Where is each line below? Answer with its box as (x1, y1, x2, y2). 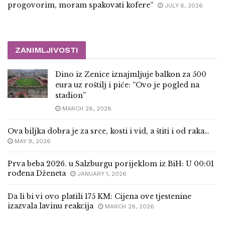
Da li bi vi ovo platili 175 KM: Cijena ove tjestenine (8, 192, 191, 201)
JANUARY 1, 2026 (75, 170, 127, 178)
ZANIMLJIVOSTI (15, 45, 78, 55)
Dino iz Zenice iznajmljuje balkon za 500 (55, 70, 206, 79)
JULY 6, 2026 (163, 2, 203, 10)
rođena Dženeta (8, 169, 66, 178)
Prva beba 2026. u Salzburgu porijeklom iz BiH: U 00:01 (8, 159, 214, 169)
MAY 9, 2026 (13, 138, 51, 145)
